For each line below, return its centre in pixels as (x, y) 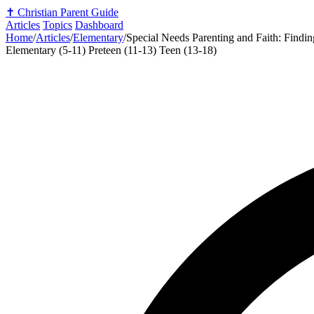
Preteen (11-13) (124, 50)
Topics (57, 25)
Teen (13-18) (188, 50)
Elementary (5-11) (47, 50)
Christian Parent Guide (68, 12)
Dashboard (99, 25)
